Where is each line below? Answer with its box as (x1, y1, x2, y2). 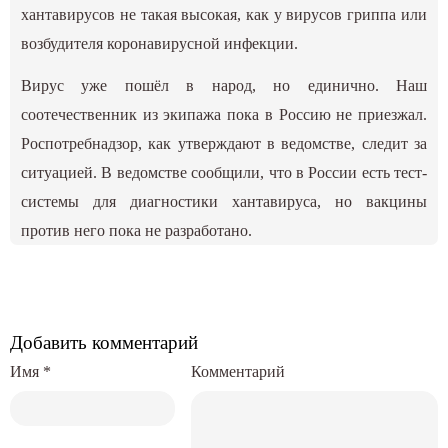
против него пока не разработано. (21, 221, 253, 239)
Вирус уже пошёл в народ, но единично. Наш (21, 76, 427, 94)
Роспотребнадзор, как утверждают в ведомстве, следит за (21, 134, 427, 152)
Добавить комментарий (10, 331, 198, 353)
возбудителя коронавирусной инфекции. (21, 34, 299, 52)
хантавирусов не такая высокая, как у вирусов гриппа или (21, 5, 427, 23)
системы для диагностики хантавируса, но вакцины (21, 192, 427, 210)
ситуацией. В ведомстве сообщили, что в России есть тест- (21, 163, 427, 181)
